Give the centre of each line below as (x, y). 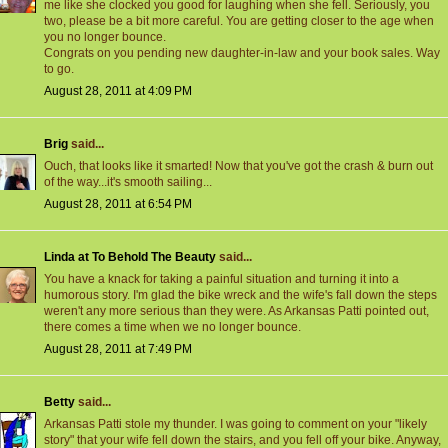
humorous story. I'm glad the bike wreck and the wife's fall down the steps (240, 295)
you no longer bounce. (105, 37)
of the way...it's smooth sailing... (128, 182)
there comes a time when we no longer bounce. (172, 327)
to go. (59, 69)
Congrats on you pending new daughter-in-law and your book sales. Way (242, 53)
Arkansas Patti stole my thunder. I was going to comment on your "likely (235, 424)
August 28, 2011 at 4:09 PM (118, 91)
